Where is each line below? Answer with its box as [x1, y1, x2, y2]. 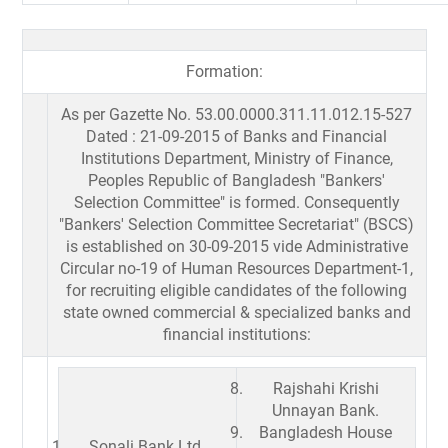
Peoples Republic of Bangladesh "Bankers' [88, 170, 385, 190]
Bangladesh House [259, 422, 392, 442]
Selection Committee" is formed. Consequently [73, 192, 400, 212]
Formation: [185, 61, 263, 81]
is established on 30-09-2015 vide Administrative [65, 236, 408, 256]
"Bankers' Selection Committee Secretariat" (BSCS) [59, 214, 414, 234]
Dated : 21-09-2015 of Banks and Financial [86, 126, 387, 146]
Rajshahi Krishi [272, 378, 379, 398]
